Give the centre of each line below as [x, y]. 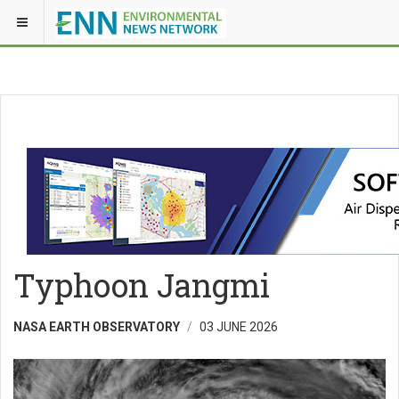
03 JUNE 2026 [239, 327]
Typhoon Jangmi [142, 285]
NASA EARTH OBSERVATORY [97, 327]
